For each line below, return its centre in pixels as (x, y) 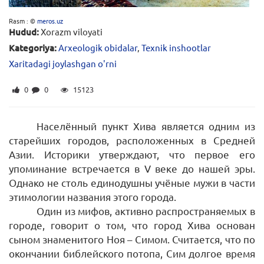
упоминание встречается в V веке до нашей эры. (132, 168)
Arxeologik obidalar (98, 47)
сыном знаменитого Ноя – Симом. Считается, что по (132, 239)
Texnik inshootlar (176, 47)
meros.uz (50, 20)
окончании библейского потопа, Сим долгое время (132, 253)
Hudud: (24, 32)
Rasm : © (23, 20)
